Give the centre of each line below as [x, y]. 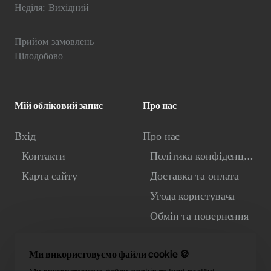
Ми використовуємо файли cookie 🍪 [109, 254]
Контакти [44, 156]
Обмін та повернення [200, 216]
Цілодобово [39, 56]
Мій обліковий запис [59, 106]
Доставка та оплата [195, 176]
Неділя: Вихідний [52, 8]
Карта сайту [50, 176]
